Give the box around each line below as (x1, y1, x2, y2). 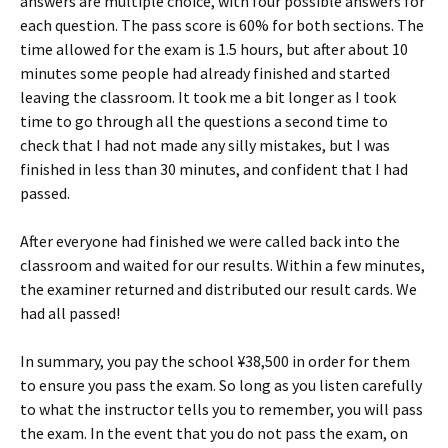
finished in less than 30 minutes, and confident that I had (20, 158, 408, 179)
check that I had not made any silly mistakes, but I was (20, 134, 390, 155)
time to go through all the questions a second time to (20, 110, 388, 131)
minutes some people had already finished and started (20, 62, 390, 83)
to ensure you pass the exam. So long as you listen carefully (20, 374, 422, 395)
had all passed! (20, 302, 120, 323)
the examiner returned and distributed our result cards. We (20, 278, 417, 299)
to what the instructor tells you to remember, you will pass (20, 398, 423, 419)
